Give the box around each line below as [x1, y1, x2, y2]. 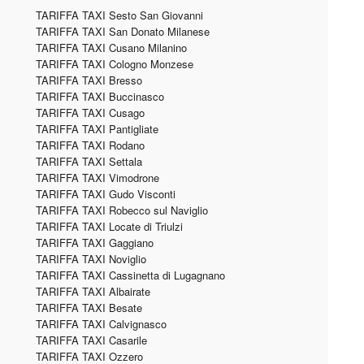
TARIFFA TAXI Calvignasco [36, 316, 167, 331]
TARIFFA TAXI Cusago [36, 105, 145, 120]
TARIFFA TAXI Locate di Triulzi [36, 219, 183, 234]
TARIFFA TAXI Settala [36, 154, 142, 169]
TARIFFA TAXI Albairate [36, 284, 150, 299]
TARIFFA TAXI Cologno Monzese [36, 56, 193, 71]
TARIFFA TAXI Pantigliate [36, 121, 158, 136]
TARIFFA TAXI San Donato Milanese [36, 24, 210, 39]
